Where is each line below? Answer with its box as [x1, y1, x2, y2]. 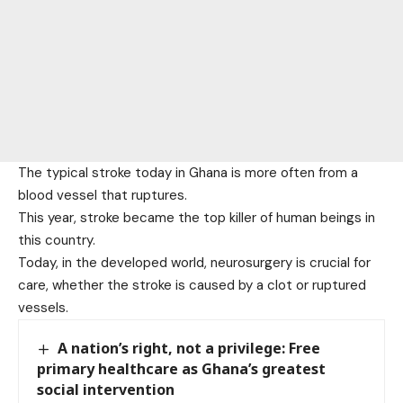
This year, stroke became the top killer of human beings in [18, 208, 375, 227]
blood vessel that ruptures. [18, 185, 187, 204]
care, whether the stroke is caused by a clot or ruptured [18, 275, 366, 294]
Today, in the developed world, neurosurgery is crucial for [18, 253, 371, 272]
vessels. [18, 298, 68, 317]
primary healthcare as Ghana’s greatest [37, 358, 326, 379]
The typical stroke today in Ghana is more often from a [18, 163, 358, 182]
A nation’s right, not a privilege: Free [58, 337, 321, 358]
